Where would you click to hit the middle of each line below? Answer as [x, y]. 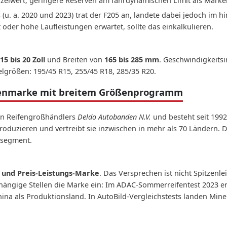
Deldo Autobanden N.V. [114, 117]
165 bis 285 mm [132, 59]
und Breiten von [75, 59]
